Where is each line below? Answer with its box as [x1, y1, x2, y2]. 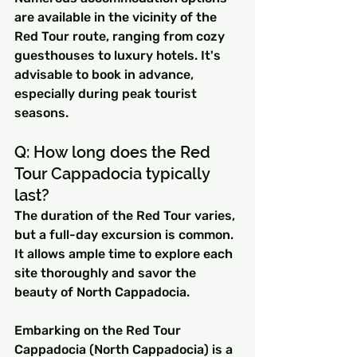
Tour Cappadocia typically [14, 163, 214, 183]
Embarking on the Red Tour [14, 322, 184, 338]
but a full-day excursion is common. [14, 226, 237, 242]
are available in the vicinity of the [14, 9, 220, 25]
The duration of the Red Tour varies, [14, 207, 238, 223]
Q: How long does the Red [14, 142, 214, 162]
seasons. [14, 104, 69, 120]
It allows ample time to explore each [14, 245, 236, 261]
